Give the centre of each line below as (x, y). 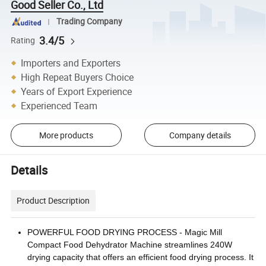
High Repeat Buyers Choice (77, 77)
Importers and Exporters (71, 63)
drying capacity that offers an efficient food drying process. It (141, 257)
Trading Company (89, 22)
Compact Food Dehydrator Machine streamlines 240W (130, 244)
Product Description (53, 200)
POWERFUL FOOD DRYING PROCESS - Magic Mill (125, 232)
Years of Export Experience (77, 91)
